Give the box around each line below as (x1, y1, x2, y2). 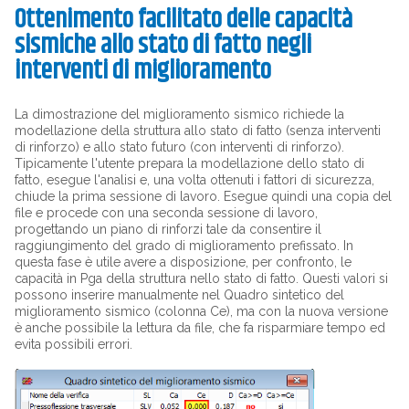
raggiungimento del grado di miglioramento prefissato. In (14, 238, 353, 254)
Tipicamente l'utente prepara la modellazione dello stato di (14, 156, 364, 172)
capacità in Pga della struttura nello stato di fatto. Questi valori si (14, 271, 388, 287)
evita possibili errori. (14, 337, 132, 352)
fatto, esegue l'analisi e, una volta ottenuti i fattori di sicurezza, (14, 173, 374, 188)
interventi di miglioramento (14, 52, 271, 91)
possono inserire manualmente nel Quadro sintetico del (14, 288, 344, 303)
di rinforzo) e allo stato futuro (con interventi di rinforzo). (14, 140, 344, 155)
